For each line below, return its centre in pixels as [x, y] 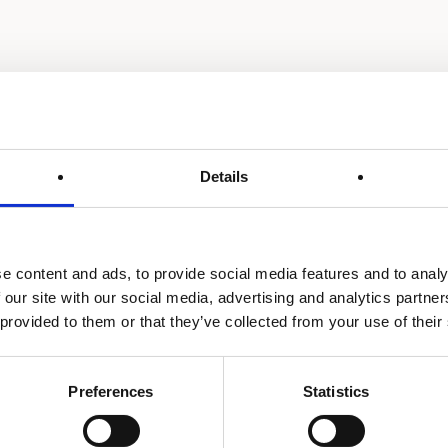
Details [224, 176]
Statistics [336, 391]
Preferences [111, 391]
